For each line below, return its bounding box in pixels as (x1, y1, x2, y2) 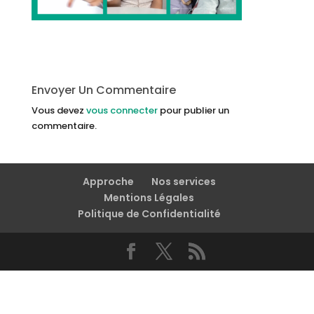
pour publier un (157, 104, 229, 117)
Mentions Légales (104, 191, 195, 205)
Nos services (151, 175, 216, 189)
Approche (82, 175, 134, 189)
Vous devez (31, 104, 86, 117)
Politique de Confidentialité (77, 207, 221, 221)
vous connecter (86, 104, 158, 117)
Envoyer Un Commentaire (31, 82, 176, 98)
